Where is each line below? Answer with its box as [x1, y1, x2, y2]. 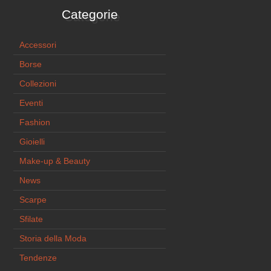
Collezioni [19, 79, 57, 89]
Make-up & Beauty [19, 156, 91, 166]
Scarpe [19, 195, 47, 205]
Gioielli [19, 137, 45, 147]
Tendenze [19, 253, 57, 263]
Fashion [19, 117, 51, 128]
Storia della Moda [19, 233, 87, 244]
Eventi [19, 98, 44, 108]
